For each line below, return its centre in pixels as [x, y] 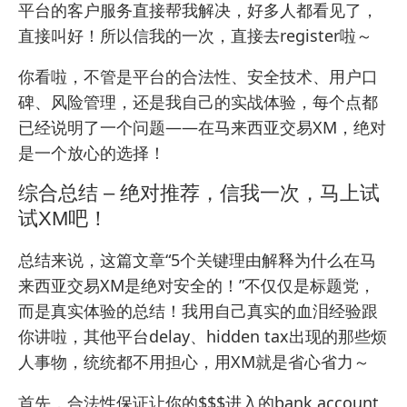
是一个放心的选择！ [92, 152]
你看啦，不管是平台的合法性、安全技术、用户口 [198, 76]
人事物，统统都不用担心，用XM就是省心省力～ [194, 361]
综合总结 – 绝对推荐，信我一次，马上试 [199, 193]
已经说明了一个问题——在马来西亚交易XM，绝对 [202, 127]
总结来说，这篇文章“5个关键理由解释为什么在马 [197, 259]
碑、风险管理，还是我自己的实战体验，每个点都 [198, 101]
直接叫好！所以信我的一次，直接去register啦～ [195, 35]
